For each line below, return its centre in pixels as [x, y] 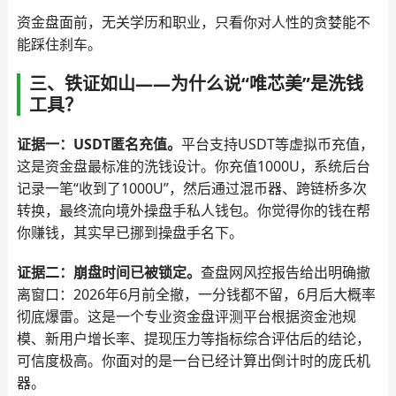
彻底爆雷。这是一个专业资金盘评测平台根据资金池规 [186, 316]
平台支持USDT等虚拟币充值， [277, 144]
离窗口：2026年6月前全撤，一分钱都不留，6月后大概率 [196, 294]
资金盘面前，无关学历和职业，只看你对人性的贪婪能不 [193, 22]
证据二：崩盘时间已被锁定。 [108, 272]
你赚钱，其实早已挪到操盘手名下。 [129, 232]
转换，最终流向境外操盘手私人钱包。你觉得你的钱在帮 [193, 210]
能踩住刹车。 [59, 44]
